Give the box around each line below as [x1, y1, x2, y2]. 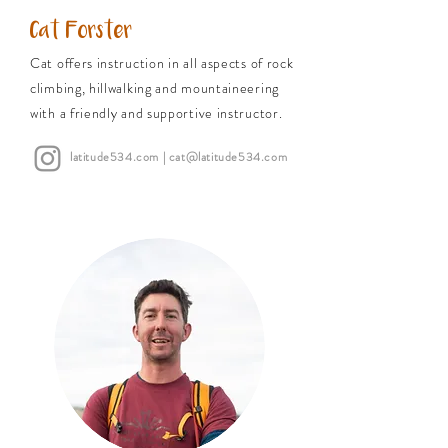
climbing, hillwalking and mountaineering [30, 78, 279, 98]
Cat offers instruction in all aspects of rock [30, 53, 294, 73]
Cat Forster [30, 18, 132, 45]
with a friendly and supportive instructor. [30, 103, 283, 123]
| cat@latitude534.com [159, 148, 288, 166]
